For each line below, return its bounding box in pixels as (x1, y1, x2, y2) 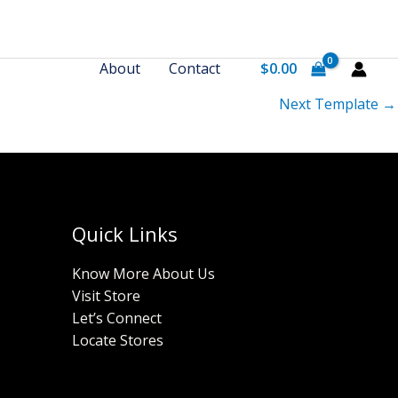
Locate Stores (72, 330, 163, 350)
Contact (169, 59, 221, 78)
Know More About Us (72, 263, 215, 283)
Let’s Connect (72, 307, 162, 328)
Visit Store (72, 285, 140, 306)
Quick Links (72, 220, 178, 248)
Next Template (279, 94, 382, 114)
